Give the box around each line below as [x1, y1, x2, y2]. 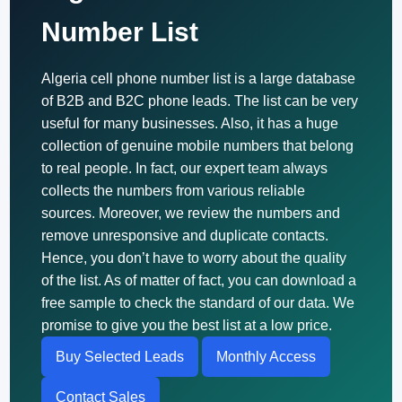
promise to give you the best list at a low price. [41, 318, 333, 333]
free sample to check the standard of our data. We [41, 295, 355, 310]
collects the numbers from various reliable [41, 183, 306, 198]
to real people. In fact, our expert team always [41, 161, 328, 176]
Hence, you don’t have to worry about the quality [41, 250, 347, 266]
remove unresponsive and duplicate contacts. [41, 228, 329, 243]
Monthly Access [216, 349, 317, 364]
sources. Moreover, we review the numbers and [41, 205, 341, 221]
